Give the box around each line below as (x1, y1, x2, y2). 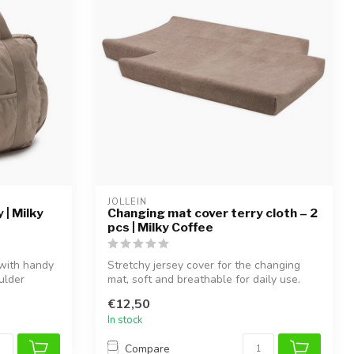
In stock (107, 312, 143, 327)
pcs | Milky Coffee (107, 219, 213, 235)
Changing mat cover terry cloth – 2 (107, 205, 318, 220)
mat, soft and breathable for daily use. (107, 271, 300, 287)
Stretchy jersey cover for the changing (107, 257, 300, 273)
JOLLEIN (107, 195, 147, 208)
